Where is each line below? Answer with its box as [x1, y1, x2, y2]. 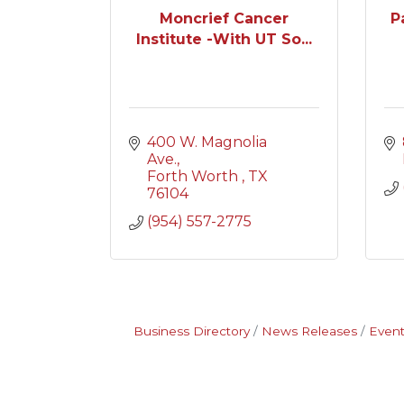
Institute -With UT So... [135, 30, 312, 48]
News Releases [261, 324, 357, 338]
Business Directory [133, 324, 250, 338]
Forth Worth [147, 168, 242, 185]
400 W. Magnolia [147, 133, 267, 151]
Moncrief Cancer [159, 9, 289, 27]
